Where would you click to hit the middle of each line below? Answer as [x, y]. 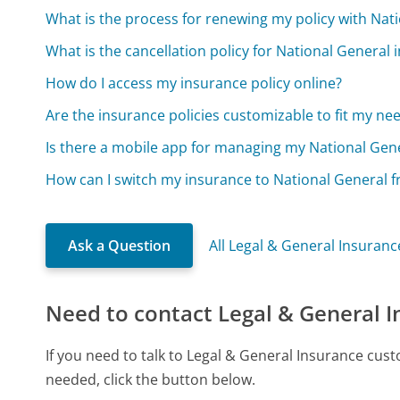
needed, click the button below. [151, 379]
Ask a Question [120, 245]
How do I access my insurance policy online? [194, 83]
